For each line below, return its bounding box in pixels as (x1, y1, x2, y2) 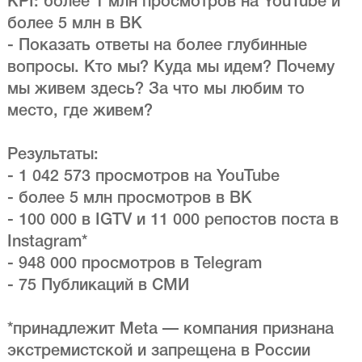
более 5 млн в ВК (6, 17, 142, 32)
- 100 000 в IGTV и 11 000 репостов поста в (6, 213, 339, 229)
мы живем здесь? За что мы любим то (6, 82, 305, 98)
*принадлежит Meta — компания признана (6, 322, 334, 338)
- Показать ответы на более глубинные (6, 39, 307, 54)
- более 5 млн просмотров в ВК (6, 192, 252, 207)
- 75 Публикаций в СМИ (6, 279, 189, 294)
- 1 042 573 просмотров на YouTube (6, 170, 280, 185)
